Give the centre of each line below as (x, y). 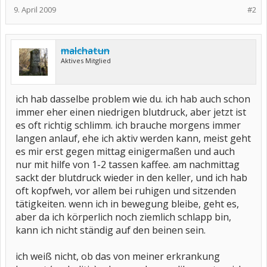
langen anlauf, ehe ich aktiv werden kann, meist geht (133, 138)
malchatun (85, 51)
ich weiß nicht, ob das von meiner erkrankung (118, 256)
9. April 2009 (35, 10)
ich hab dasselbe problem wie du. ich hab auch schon (133, 99)
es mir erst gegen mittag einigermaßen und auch (125, 151)
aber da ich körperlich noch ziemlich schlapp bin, (123, 217)
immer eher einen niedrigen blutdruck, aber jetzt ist (131, 112)
